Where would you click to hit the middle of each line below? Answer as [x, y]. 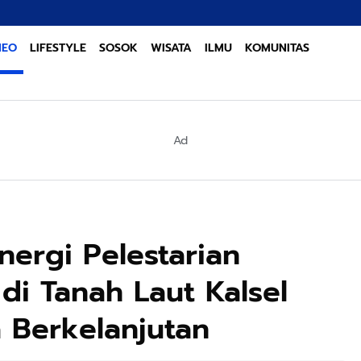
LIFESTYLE [58, 48]
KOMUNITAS [277, 48]
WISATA [171, 48]
